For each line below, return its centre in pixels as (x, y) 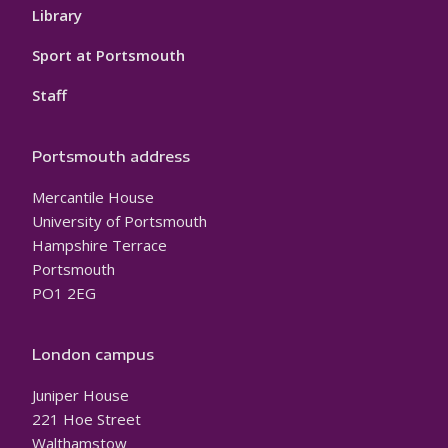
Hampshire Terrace (99, 245)
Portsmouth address (111, 156)
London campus (93, 354)
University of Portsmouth (119, 221)
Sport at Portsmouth (108, 55)
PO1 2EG (64, 293)
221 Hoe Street (86, 419)
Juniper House (80, 395)
